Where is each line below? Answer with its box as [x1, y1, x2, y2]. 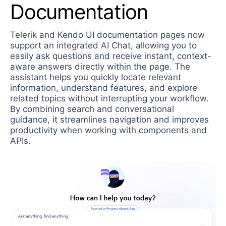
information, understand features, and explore [10, 82, 197, 93]
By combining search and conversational [10, 103, 174, 114]
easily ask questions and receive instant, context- [10, 50, 211, 61]
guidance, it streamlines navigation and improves [10, 114, 209, 125]
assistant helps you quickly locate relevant [10, 72, 181, 82]
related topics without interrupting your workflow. [10, 93, 209, 103]
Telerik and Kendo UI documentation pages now [10, 29, 205, 40]
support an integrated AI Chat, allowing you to [10, 40, 197, 50]
